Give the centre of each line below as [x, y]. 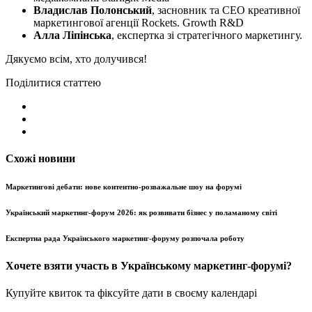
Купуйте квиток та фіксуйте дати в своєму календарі [131, 293]
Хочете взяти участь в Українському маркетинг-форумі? [149, 265]
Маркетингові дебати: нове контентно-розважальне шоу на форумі [124, 186]
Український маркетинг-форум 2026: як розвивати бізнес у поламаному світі [141, 212]
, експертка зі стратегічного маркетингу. [207, 35]
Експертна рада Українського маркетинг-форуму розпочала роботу [125, 238]
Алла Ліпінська [72, 35]
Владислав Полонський [93, 10]
